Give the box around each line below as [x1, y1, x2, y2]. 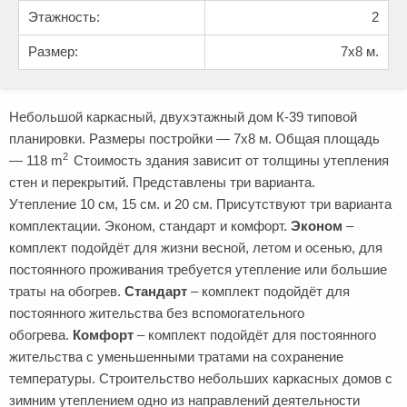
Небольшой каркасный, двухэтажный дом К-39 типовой [9, 109, 357, 124]
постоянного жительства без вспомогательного [9, 305, 304, 321]
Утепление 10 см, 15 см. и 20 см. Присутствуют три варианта [9, 196, 392, 212]
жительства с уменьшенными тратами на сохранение [9, 349, 343, 364]
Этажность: [28, 9, 100, 25]
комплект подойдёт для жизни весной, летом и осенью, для [9, 240, 382, 255]
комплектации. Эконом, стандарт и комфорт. [9, 218, 287, 233]
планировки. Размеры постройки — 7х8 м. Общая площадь [9, 131, 380, 146]
